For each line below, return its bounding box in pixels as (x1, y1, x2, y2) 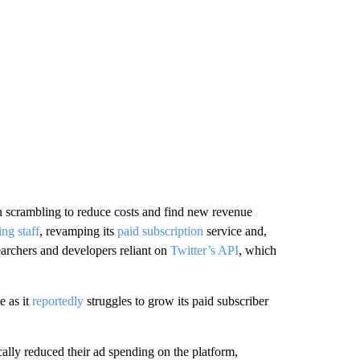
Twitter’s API (170, 243, 239, 257)
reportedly (31, 294, 84, 308)
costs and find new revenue (113, 205, 252, 219)
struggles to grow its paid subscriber (83, 294, 268, 308)
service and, (202, 224, 267, 238)
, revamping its (39, 224, 117, 238)
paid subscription (117, 224, 203, 238)
